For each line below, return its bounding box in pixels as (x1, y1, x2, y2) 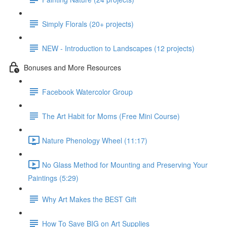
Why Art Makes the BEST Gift (42, 194, 136, 204)
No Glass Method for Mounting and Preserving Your (42, 159, 208, 170)
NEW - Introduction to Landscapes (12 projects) (42, 43, 195, 53)
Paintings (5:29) (28, 173, 79, 183)
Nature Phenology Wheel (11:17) (42, 135, 147, 145)
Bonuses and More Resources (24, 62, 121, 72)
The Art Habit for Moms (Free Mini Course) (42, 110, 180, 121)
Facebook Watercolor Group (42, 86, 133, 97)
